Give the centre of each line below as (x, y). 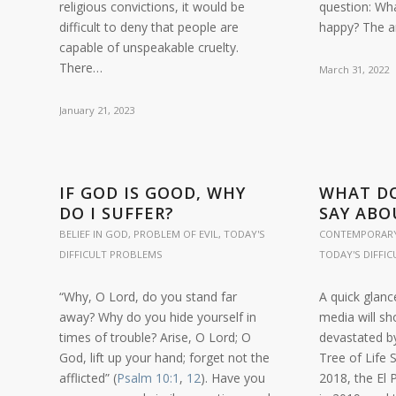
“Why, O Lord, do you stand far (148, 297)
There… (81, 68)
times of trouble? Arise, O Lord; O (155, 337)
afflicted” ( (88, 378)
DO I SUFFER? (117, 213)
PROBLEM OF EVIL (176, 234)
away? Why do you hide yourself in (158, 317)
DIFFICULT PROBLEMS (111, 254)
